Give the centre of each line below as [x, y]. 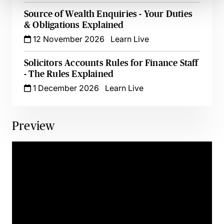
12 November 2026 [68, 39]
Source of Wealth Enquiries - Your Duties [108, 14]
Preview [33, 126]
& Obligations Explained [74, 25]
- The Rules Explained [69, 74]
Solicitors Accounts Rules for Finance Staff [111, 63]
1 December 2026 [65, 88]
